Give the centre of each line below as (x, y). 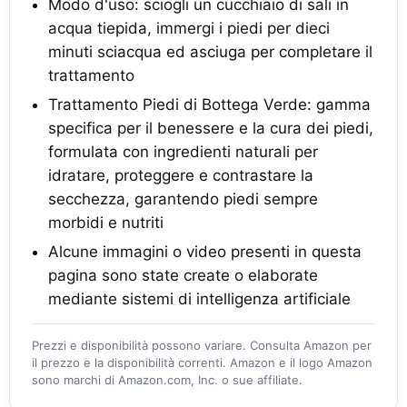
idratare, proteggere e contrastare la (181, 175)
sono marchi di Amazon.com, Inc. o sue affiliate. (167, 380)
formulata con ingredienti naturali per (183, 152)
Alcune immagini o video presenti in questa (205, 252)
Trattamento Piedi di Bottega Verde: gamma (209, 104)
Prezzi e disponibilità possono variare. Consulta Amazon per (202, 345)
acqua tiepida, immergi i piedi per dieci (189, 28)
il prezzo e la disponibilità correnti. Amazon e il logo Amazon (202, 362)
